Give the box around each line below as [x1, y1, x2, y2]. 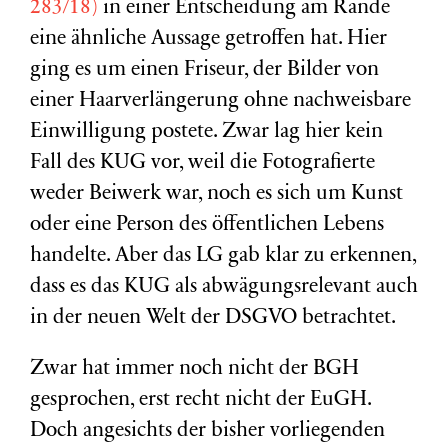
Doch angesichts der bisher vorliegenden [30, 421, 385, 442]
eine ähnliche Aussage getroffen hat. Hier [30, 29, 387, 50]
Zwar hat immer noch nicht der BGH [30, 359, 359, 380]
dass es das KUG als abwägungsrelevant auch [30, 277, 418, 298]
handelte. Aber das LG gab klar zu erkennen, [30, 246, 416, 267]
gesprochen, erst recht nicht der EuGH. [30, 390, 371, 411]
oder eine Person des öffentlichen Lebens [30, 215, 384, 236]
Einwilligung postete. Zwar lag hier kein [30, 122, 383, 143]
